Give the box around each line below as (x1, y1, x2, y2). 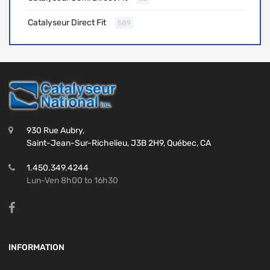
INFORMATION (8, 242, 64, 253)
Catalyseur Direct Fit (28, 17, 106, 28)
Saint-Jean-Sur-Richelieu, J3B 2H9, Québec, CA (27, 137, 211, 148)
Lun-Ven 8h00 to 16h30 (27, 175, 118, 186)
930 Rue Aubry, (27, 125, 84, 136)
